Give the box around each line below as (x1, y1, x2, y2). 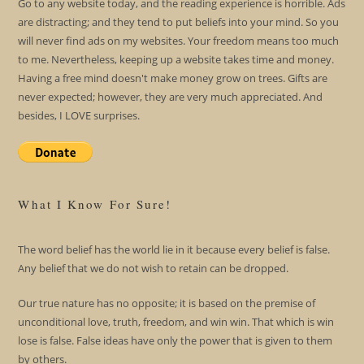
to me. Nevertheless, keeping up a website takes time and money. (18, 52, 335, 67)
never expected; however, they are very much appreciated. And (18, 89, 323, 104)
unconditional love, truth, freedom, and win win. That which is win (18, 314, 335, 329)
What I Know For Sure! (18, 196, 172, 212)
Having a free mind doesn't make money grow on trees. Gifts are (18, 71, 328, 85)
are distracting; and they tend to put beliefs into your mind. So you (18, 15, 340, 29)
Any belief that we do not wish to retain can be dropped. (18, 261, 289, 275)
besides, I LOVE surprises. (18, 108, 141, 123)
